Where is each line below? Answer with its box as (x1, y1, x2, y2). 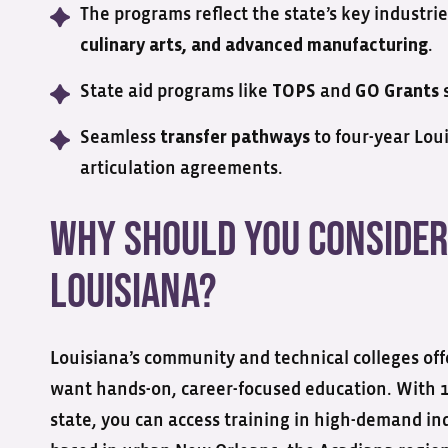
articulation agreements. (80, 160, 283, 178)
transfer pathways (160, 130, 310, 147)
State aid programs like (80, 83, 272, 101)
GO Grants (355, 84, 439, 101)
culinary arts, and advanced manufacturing (80, 38, 428, 55)
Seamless (80, 129, 160, 147)
